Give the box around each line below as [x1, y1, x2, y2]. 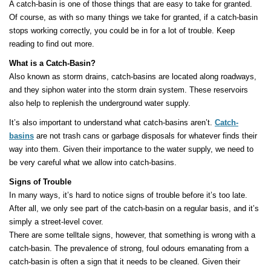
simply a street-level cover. [9, 217, 103, 227]
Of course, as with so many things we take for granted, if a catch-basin [9, 13, 258, 22]
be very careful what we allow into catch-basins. [9, 158, 177, 168]
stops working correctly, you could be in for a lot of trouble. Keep [9, 26, 235, 36]
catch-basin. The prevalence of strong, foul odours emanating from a [9, 244, 249, 253]
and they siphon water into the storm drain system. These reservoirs [9, 85, 248, 95]
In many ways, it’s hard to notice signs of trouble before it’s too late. [9, 191, 247, 200]
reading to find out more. [9, 39, 94, 49]
